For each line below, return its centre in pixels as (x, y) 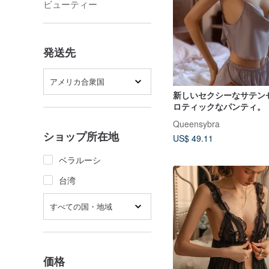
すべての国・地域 (81, 206)
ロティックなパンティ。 (219, 106)
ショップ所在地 (81, 136)
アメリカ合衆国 (77, 81)
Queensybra (196, 123)
